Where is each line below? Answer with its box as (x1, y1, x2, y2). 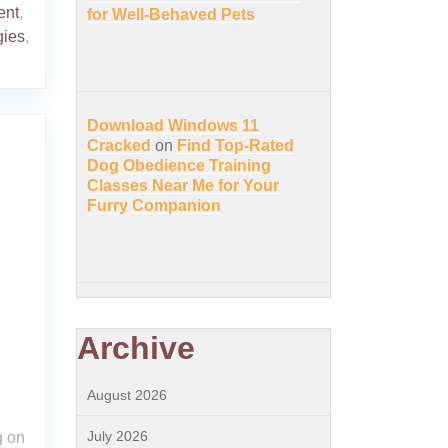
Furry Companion (87, 197, 221, 214)
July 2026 (87, 428, 148, 444)
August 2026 (87, 387, 167, 403)
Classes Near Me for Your (87, 177, 279, 194)
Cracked (87, 137, 151, 154)
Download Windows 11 (87, 117, 259, 134)
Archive (77, 330, 195, 366)
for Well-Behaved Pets (87, 6, 255, 23)
